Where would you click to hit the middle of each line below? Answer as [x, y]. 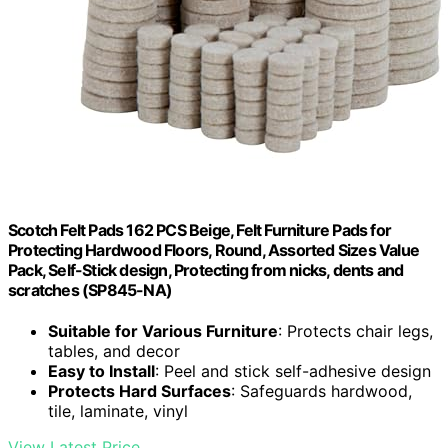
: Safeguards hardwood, [321, 391]
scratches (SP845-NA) [90, 290]
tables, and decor [114, 351]
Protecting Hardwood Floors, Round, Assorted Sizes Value [214, 250]
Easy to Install [101, 371]
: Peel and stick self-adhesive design [293, 371]
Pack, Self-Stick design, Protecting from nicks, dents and [206, 270]
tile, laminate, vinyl [118, 411]
